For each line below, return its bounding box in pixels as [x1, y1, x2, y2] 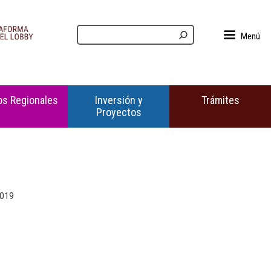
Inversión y [94, 94, 143, 106]
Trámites [201, 94, 240, 106]
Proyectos [96, 106, 142, 119]
